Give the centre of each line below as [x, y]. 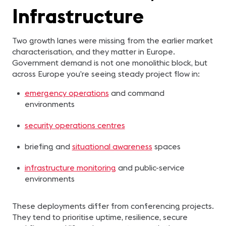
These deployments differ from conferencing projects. [113, 206]
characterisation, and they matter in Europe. [94, 51]
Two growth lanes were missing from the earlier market [112, 40]
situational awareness [112, 146]
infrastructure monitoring [70, 167]
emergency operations [67, 93]
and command [136, 93]
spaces [166, 146]
